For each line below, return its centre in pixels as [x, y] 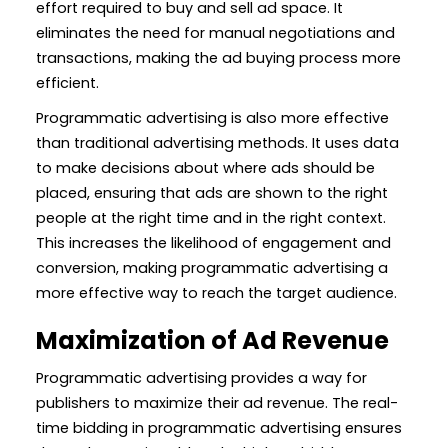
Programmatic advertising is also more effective [212, 117]
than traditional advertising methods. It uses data [217, 142]
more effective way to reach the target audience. [216, 292]
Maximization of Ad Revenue [212, 340]
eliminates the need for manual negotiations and [215, 32]
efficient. [67, 82]
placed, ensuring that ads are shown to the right [212, 192]
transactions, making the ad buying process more [218, 57]
